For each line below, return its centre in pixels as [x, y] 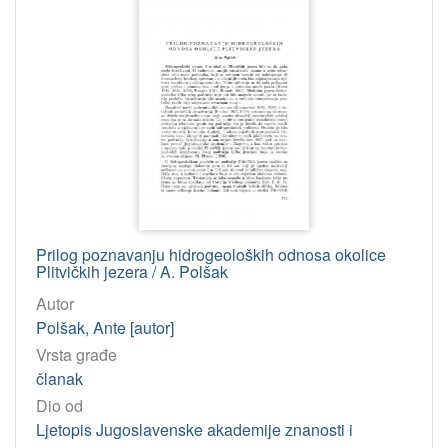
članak [59, 378]
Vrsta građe [76, 354]
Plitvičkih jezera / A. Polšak [132, 271]
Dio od [59, 405]
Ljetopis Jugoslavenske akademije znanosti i [194, 429]
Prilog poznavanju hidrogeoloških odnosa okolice [211, 254]
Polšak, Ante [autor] [105, 327]
